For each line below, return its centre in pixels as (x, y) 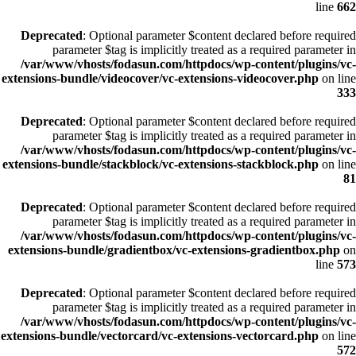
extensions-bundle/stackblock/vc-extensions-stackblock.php (161, 164)
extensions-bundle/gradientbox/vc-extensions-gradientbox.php (174, 250)
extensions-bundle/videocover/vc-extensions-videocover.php (160, 78)
